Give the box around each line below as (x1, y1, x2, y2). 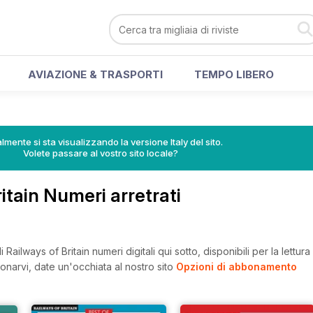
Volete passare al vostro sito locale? (23, 147, 178, 159)
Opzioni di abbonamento (176, 261, 297, 272)
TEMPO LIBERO (194, 68, 274, 81)
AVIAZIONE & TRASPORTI (28, 68, 163, 81)
